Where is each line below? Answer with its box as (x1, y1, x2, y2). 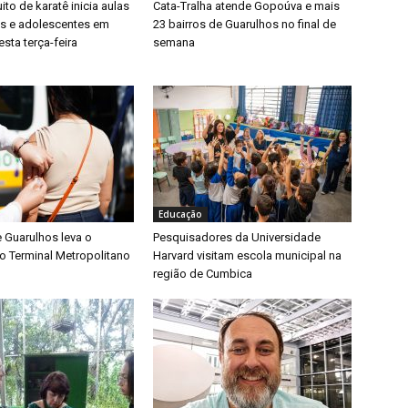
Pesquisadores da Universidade (153, 229, 321, 244)
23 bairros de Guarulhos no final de (153, 16, 336, 31)
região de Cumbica (153, 266, 252, 280)
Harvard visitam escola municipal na (153, 248, 342, 262)
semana (153, 35, 195, 49)
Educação (158, 207, 202, 220)
